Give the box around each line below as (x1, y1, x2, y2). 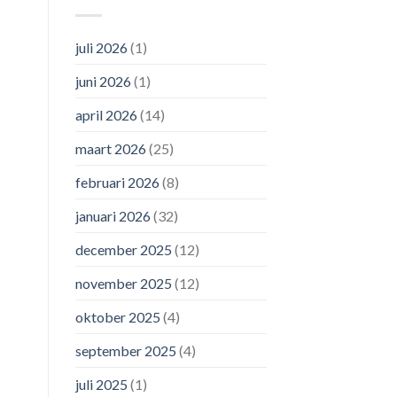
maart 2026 (74, 140, 146, 158)
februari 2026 (74, 174, 160, 191)
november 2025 (74, 275, 172, 292)
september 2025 (74, 342, 176, 360)
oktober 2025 (74, 308, 160, 326)
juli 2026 (74, 39, 128, 57)
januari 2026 (74, 207, 151, 225)
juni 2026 (74, 73, 131, 90)
